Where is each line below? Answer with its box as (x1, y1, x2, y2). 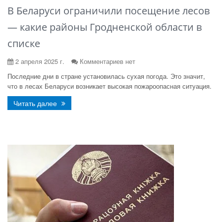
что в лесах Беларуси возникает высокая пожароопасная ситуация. (7, 81, 212, 91)
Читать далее (13, 98, 59, 108)
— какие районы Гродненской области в (7, 20, 202, 34)
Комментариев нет (80, 56, 135, 66)
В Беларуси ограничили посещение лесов (7, 4, 210, 17)
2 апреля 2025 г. (13, 56, 64, 66)
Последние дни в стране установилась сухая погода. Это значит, (7, 71, 205, 81)
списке (7, 37, 40, 50)
